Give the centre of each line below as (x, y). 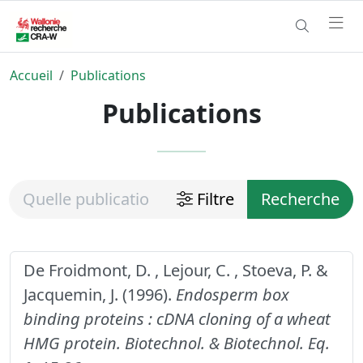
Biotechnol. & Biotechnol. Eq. (227, 343)
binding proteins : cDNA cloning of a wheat (177, 318)
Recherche (300, 199)
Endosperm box (233, 294)
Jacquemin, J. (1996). (100, 294)
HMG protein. (72, 343)
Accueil (31, 75)
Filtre (214, 199)
